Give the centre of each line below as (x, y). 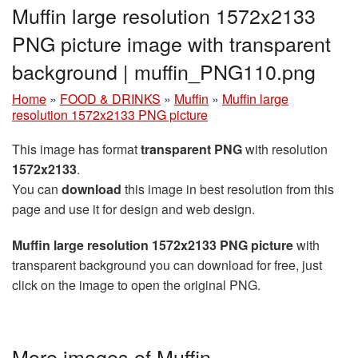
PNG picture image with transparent (171, 44)
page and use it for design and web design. (133, 209)
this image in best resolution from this (228, 189)
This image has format (76, 149)
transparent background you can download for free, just (167, 265)
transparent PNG (191, 149)
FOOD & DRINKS (110, 99)
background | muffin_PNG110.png (164, 72)
